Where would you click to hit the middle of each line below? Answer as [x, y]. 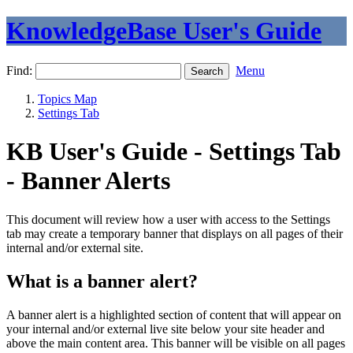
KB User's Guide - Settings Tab [174, 152]
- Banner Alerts [88, 181]
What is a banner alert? [102, 281]
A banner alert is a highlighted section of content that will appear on [174, 314]
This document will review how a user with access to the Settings [168, 219]
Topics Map [67, 98]
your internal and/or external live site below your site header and [165, 329]
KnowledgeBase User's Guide [164, 31]
